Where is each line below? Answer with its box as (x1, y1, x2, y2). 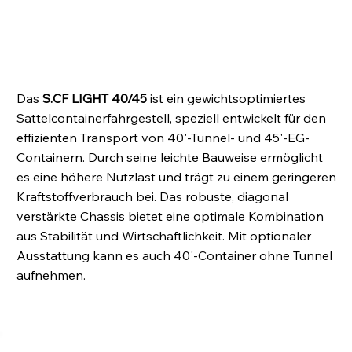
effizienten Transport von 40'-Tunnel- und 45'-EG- (16, 129, 310, 145)
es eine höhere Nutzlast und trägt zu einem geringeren (16, 168, 336, 185)
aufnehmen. (16, 266, 86, 283)
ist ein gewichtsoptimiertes (146, 90, 306, 106)
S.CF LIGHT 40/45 (42, 90, 147, 106)
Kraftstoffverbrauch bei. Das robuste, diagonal (16, 188, 288, 204)
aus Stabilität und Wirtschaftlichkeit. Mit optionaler (16, 227, 311, 244)
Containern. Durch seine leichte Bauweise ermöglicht (16, 148, 323, 165)
